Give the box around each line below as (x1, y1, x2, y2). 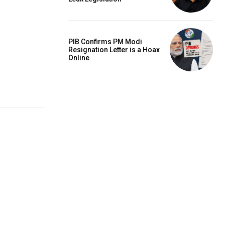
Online (68, 54, 89, 62)
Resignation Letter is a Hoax (68, 46, 160, 54)
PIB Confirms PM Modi (68, 38, 142, 46)
